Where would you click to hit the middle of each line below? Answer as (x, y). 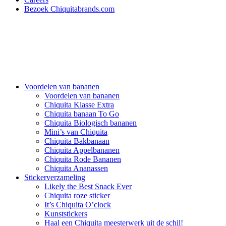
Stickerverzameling (55, 177)
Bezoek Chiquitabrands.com (69, 9)
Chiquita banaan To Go (82, 114)
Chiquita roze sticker (77, 195)
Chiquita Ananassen (76, 168)
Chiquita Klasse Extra (79, 105)
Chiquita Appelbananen (82, 150)
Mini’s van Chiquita (76, 132)
